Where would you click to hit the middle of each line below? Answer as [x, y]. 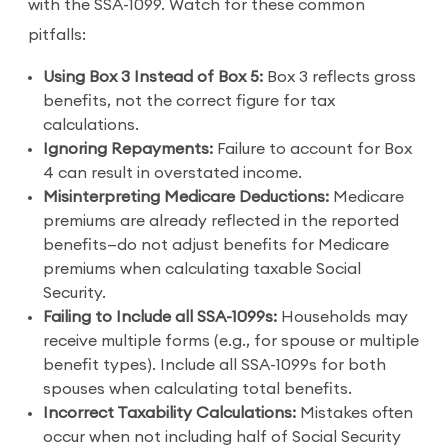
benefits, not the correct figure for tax [189, 101]
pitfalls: [57, 35]
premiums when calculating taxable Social [202, 269]
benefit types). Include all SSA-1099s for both [214, 365]
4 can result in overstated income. [172, 173]
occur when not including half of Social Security [222, 437]
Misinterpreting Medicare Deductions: [188, 197]
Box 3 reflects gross [341, 77]
